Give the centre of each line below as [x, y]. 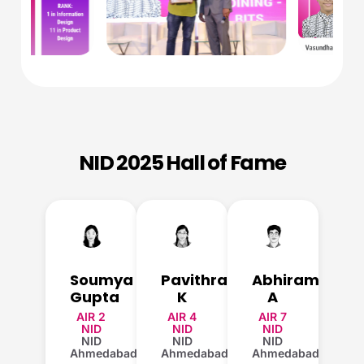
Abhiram [285, 279]
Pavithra [195, 279]
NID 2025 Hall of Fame [182, 163]
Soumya [102, 279]
